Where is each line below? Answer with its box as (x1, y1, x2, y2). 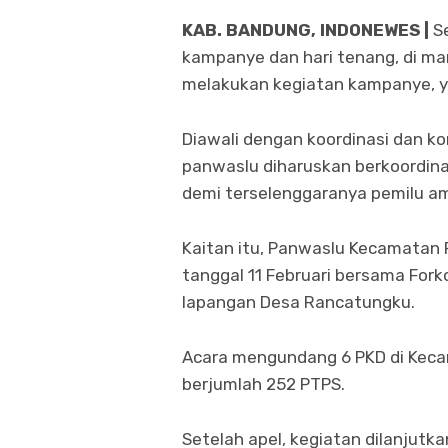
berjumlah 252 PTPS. (182, 373, 345, 394)
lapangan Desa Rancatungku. (182, 291, 415, 312)
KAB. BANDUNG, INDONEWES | (182, 19, 433, 40)
